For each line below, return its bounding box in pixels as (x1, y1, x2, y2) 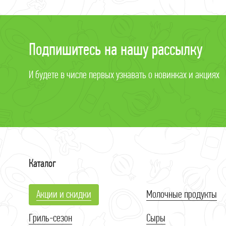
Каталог (29, 157, 56, 169)
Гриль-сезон (29, 211, 72, 224)
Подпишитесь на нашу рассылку (29, 40, 202, 59)
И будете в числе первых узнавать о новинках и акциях (29, 68, 219, 81)
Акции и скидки (36, 188, 91, 201)
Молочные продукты (146, 188, 217, 201)
